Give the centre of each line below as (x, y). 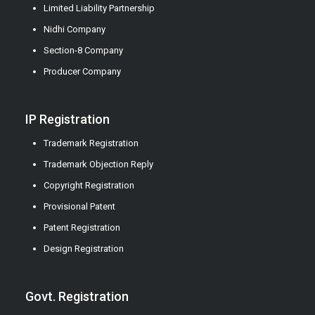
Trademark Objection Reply (98, 165)
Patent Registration (82, 228)
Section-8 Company (83, 51)
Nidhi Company (74, 30)
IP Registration (67, 120)
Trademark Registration (91, 143)
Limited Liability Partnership (99, 8)
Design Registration (83, 249)
